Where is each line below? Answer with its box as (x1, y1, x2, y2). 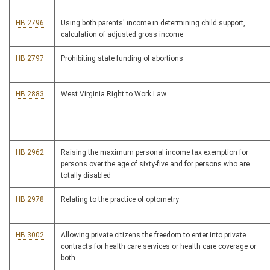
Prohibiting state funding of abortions (61, 54, 183, 63)
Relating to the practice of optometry (61, 195, 179, 204)
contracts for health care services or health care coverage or (61, 242, 256, 251)
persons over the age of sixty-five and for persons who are (61, 160, 250, 169)
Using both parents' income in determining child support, (61, 19, 245, 28)
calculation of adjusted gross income (61, 30, 183, 39)
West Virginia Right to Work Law (61, 90, 166, 99)
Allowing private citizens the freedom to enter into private (61, 231, 246, 240)
